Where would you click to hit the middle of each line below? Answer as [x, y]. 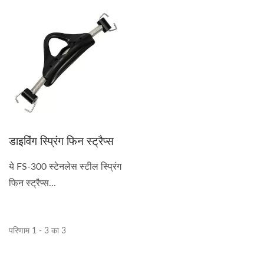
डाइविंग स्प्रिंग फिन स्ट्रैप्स [61, 141]
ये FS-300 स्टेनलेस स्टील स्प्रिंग [65, 167]
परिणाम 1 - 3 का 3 [37, 231]
